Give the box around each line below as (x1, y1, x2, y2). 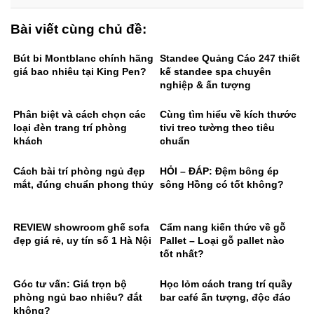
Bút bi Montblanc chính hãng (13, 52, 153, 64)
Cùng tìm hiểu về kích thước (160, 109, 296, 121)
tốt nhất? (160, 248, 204, 260)
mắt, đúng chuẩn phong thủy (13, 178, 153, 190)
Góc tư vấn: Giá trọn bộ (13, 278, 127, 289)
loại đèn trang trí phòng (13, 122, 127, 134)
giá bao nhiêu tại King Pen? (13, 65, 146, 77)
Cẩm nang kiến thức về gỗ (160, 221, 286, 233)
